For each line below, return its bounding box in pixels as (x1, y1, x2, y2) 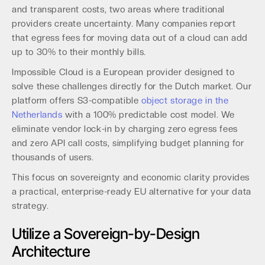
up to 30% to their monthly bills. (12, 47, 146, 57)
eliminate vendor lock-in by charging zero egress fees (12, 124, 238, 134)
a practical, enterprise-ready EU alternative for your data (12, 186, 251, 197)
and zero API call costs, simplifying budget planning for (12, 138, 244, 148)
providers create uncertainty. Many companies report (12, 18, 236, 29)
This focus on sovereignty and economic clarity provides (12, 172, 250, 183)
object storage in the (141, 95, 229, 106)
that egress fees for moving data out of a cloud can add (12, 33, 248, 43)
